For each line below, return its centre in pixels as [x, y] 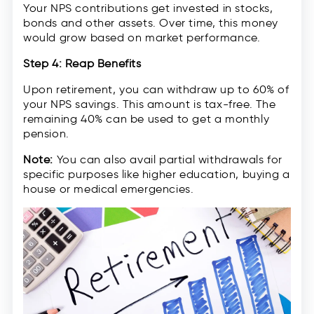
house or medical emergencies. [109, 189]
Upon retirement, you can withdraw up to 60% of [156, 90]
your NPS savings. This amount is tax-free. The [150, 104]
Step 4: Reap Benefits [82, 64]
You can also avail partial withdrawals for [168, 160]
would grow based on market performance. [142, 38]
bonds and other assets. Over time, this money [151, 23]
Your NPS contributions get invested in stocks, [148, 8]
